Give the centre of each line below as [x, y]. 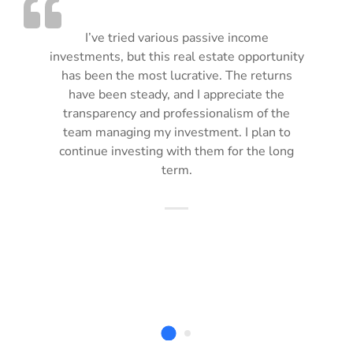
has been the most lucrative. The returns [176, 75]
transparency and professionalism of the [176, 113]
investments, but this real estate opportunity [176, 56]
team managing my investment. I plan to [176, 132]
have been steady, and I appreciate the [176, 94]
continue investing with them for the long [176, 151]
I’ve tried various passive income [176, 37]
